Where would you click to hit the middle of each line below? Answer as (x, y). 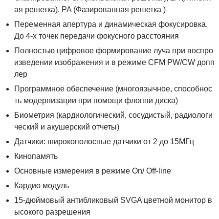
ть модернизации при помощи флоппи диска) (96, 101)
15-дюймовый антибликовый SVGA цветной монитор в (113, 200)
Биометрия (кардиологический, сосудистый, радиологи (113, 115)
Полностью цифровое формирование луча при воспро (113, 51)
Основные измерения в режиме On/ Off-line (92, 171)
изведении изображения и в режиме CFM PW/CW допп (114, 63)
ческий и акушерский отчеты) (66, 127)
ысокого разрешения (52, 212)
